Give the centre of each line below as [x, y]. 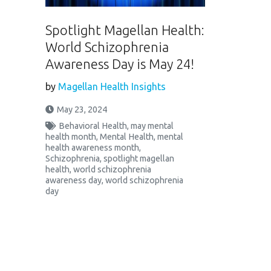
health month [71, 136]
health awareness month [92, 147]
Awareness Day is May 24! [120, 64]
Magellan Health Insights [112, 86]
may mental [152, 126]
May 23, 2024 [82, 109]
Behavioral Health [93, 126]
